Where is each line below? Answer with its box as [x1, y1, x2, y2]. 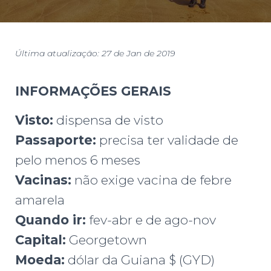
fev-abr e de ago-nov [86, 212, 216, 228]
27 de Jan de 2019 [102, 48, 175, 59]
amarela [15, 192, 65, 208]
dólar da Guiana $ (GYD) [65, 252, 215, 268]
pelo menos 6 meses [15, 152, 140, 168]
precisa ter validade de [96, 132, 238, 148]
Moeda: [15, 252, 65, 268]
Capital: [15, 232, 66, 248]
